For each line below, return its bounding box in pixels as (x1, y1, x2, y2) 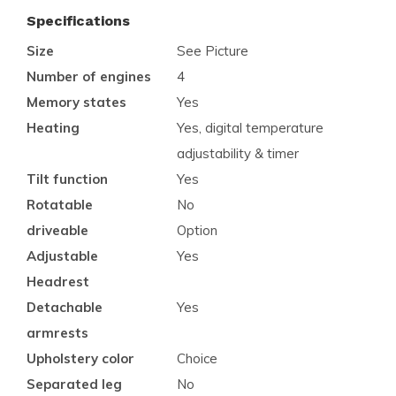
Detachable (27, 298, 103, 316)
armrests (27, 324, 88, 341)
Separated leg (27, 375, 122, 392)
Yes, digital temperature (177, 118, 324, 136)
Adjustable (27, 247, 98, 264)
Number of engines (27, 67, 151, 85)
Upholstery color (27, 349, 134, 367)
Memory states (27, 93, 126, 110)
